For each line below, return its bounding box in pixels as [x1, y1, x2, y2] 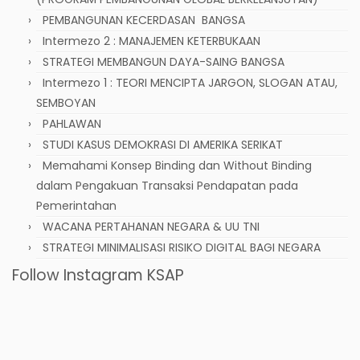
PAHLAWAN [43, 115, 101, 132]
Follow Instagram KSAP [12, 264, 184, 286]
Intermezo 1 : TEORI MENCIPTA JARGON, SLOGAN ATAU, [43, 74, 337, 91]
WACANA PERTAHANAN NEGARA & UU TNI [43, 218, 260, 235]
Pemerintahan [36, 197, 117, 214]
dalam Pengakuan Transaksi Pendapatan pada [36, 177, 298, 194]
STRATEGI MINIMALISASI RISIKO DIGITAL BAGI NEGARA [43, 239, 321, 256]
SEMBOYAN [36, 94, 96, 111]
